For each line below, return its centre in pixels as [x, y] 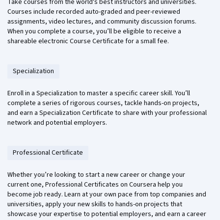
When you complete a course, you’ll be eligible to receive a [94, 32]
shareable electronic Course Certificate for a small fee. [88, 41]
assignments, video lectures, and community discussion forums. [102, 22]
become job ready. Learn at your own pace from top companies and [107, 195]
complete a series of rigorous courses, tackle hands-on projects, [103, 103]
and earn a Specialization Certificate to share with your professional [107, 113]
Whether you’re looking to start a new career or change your [96, 175]
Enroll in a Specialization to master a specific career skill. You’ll [99, 94]
